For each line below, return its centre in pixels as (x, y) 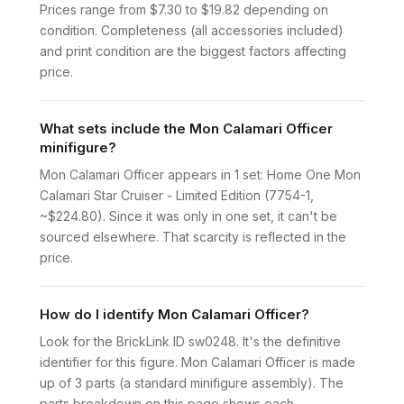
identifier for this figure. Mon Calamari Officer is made (197, 363)
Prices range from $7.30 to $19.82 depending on (184, 10)
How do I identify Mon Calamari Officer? (174, 315)
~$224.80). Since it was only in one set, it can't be (188, 216)
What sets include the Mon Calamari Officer (186, 129)
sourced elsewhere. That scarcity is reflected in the (193, 237)
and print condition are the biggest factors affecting (193, 51)
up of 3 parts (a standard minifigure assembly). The (192, 383)
